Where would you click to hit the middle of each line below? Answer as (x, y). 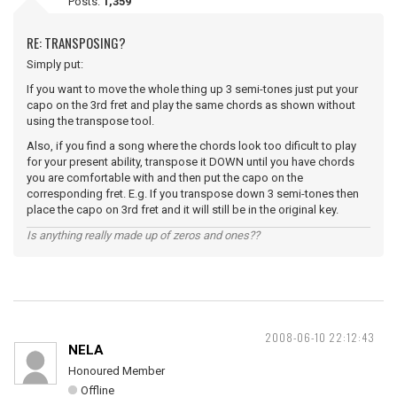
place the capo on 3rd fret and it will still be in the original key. (183, 210)
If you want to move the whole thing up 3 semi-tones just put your (192, 89)
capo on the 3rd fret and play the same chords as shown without (191, 105)
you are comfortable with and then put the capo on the (165, 178)
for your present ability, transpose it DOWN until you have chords (191, 162)
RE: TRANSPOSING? (76, 43)
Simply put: (55, 64)
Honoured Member (117, 371)
